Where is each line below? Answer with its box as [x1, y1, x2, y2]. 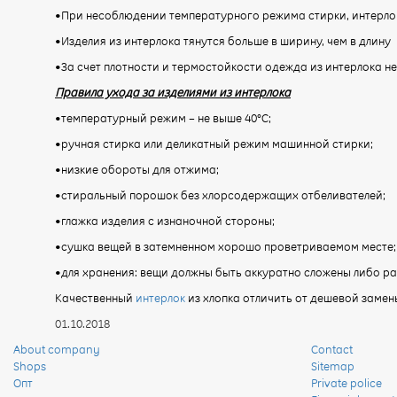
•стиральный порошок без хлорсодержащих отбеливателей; [55, 187, 385, 202]
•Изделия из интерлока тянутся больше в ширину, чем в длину [55, 33, 391, 48]
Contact [311, 341, 353, 356]
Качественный [55, 290, 136, 305]
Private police [311, 375, 382, 390]
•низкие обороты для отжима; [55, 161, 219, 176]
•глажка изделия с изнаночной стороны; [55, 213, 275, 228]
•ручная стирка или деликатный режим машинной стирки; [55, 136, 373, 151]
